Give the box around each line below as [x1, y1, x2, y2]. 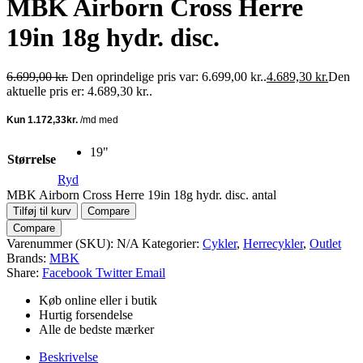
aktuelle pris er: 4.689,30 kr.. [6, 84, 152, 99]
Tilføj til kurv [13, 205, 71, 218]
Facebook [42, 266, 92, 280]
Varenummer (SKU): [6, 237, 117, 251]
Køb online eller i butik [39, 293, 157, 308]
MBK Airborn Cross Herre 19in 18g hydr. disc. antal [6, 188, 276, 203]
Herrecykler [243, 237, 303, 251]
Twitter [96, 266, 132, 280]
